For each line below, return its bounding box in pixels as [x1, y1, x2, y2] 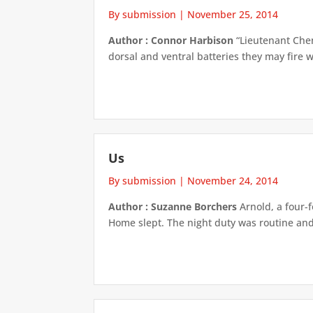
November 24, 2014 [187, 173, 279, 187]
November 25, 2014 [187, 8, 279, 22]
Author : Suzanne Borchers [108, 199, 238, 213]
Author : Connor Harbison [108, 34, 234, 48]
